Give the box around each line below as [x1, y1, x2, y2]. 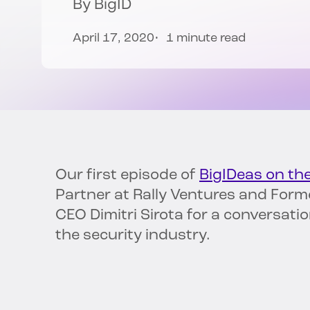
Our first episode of [55, 167, 199, 184]
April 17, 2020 [73, 32, 154, 46]
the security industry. [55, 228, 210, 244]
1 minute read [166, 32, 246, 46]
